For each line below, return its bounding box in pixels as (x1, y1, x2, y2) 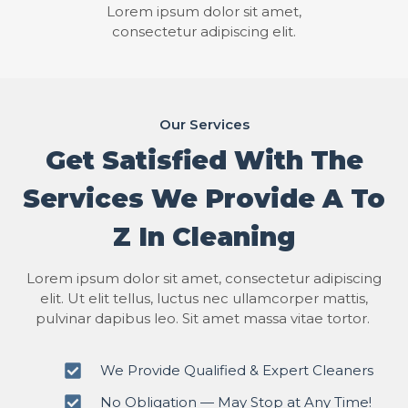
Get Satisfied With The (45, 145, 363, 176)
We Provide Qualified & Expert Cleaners (100, 362, 373, 379)
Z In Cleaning (113, 221, 295, 252)
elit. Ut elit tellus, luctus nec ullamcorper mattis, (40, 290, 368, 307)
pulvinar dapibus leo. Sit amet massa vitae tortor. (35, 310, 373, 327)
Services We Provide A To (23, 183, 385, 214)
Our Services (158, 115, 250, 133)
